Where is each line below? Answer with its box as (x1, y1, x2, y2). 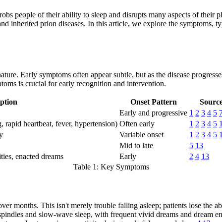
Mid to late (119, 141, 153, 150)
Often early (119, 119, 155, 128)
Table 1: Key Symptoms (73, 163, 149, 171)
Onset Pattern (130, 98, 177, 107)
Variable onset (119, 130, 164, 139)
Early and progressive (119, 109, 187, 117)
